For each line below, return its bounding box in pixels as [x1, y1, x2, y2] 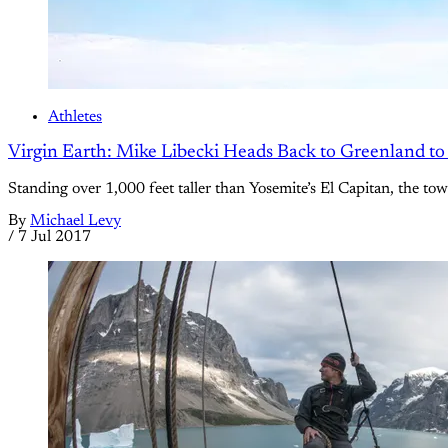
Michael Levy [30, 213, 121, 229]
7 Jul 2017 [18, 229, 91, 245]
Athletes [48, 108, 102, 125]
